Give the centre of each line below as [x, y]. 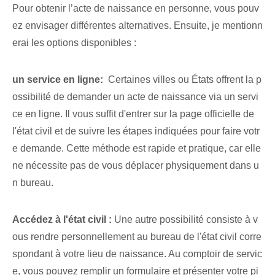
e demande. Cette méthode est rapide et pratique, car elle [137, 149]
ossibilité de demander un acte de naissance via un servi [135, 97]
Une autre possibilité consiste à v [185, 220]
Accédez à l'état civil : [62, 220]
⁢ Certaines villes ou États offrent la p [182, 80]
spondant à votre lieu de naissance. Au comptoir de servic [137, 254]
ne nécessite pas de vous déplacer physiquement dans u [136, 166]
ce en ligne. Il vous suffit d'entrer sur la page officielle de [133, 114]
